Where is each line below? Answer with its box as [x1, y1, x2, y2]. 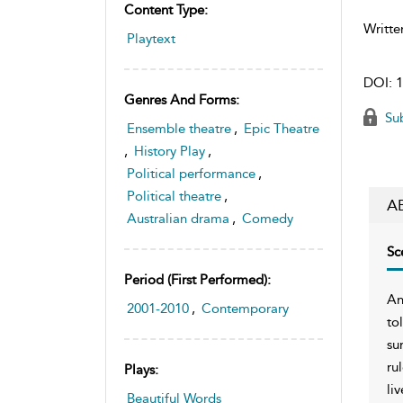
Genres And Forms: [124, 91, 239, 108]
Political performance [127, 165, 255, 182]
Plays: [124, 361, 158, 378]
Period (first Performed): [124, 271, 271, 288]
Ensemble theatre [127, 120, 231, 137]
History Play [134, 142, 205, 159]
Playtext [127, 30, 175, 47]
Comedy [242, 210, 293, 227]
